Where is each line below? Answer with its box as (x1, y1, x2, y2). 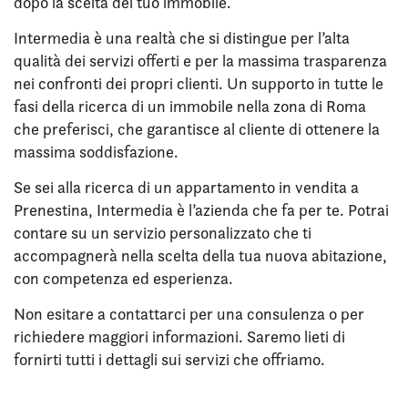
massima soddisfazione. (14, 142, 178, 161)
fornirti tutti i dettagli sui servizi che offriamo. (14, 350, 325, 369)
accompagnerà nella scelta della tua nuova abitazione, (14, 246, 387, 265)
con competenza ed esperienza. (14, 269, 233, 288)
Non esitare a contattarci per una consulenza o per (14, 304, 364, 323)
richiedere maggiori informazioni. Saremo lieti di (14, 327, 345, 346)
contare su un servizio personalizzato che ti (14, 223, 311, 242)
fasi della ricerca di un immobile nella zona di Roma (14, 97, 366, 116)
